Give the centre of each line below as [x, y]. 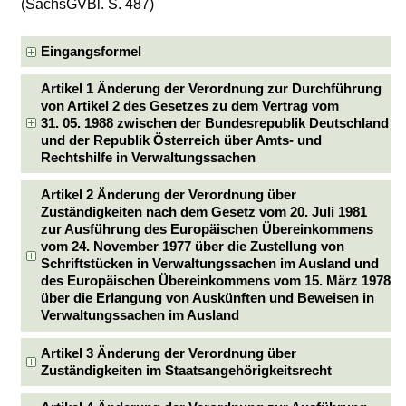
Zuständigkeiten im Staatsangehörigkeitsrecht [187, 370]
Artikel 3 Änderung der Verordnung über [169, 353]
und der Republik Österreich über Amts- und [182, 140]
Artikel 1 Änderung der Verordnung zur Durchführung [212, 89]
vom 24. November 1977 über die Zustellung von [193, 247]
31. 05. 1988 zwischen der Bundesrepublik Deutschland [215, 123]
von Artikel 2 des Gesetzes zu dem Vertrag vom [190, 106]
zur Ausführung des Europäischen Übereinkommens [208, 230]
